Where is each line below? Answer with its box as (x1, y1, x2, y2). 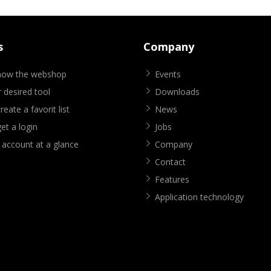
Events (154, 68, 181, 80)
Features (154, 174, 189, 186)
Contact (154, 156, 186, 168)
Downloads (154, 86, 200, 98)
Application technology (154, 191, 244, 203)
